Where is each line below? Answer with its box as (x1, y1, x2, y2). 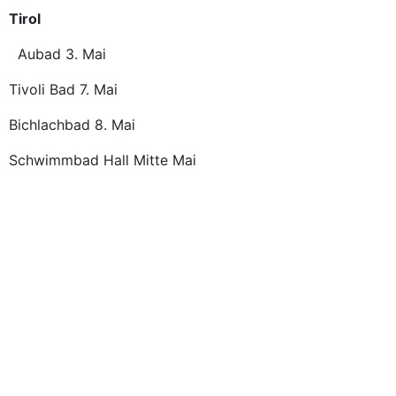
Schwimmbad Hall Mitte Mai (9, 151, 205, 169)
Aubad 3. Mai (9, 45, 106, 63)
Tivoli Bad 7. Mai (9, 80, 131, 98)
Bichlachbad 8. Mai (9, 116, 144, 133)
